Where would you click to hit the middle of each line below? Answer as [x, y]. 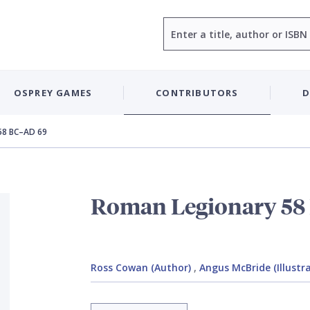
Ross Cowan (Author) [140, 267]
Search [179, 25]
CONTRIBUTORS [197, 92]
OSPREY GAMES [53, 92]
